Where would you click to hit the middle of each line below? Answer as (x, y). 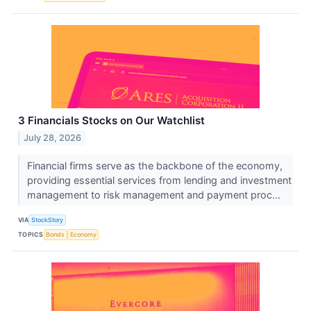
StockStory (48, 219)
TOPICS (31, 234)
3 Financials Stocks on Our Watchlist (111, 120)
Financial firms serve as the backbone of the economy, (154, 166)
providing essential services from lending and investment (159, 180)
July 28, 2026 (53, 138)
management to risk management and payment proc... (155, 195)
